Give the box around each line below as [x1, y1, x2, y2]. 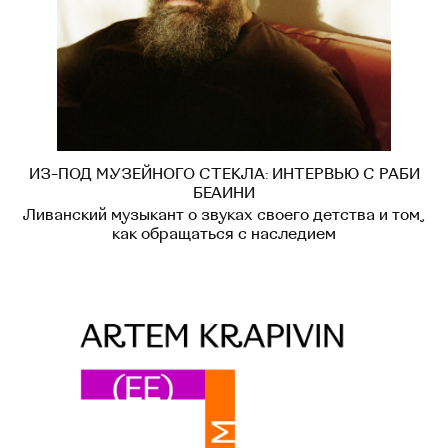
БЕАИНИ [193, 184, 255, 203]
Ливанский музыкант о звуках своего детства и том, [23, 206, 425, 225]
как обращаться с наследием [112, 225, 336, 244]
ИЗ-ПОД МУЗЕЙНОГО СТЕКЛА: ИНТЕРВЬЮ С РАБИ [28, 165, 420, 184]
